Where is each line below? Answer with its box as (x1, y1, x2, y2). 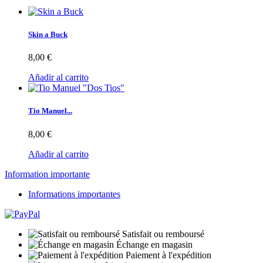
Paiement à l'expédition (126, 249, 211, 260)
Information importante (5, 168, 90, 179)
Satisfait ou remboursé (122, 228, 204, 239)
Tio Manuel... (28, 106, 72, 116)
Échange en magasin (116, 239, 193, 249)
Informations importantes (28, 188, 120, 199)
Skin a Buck (28, 30, 68, 39)
